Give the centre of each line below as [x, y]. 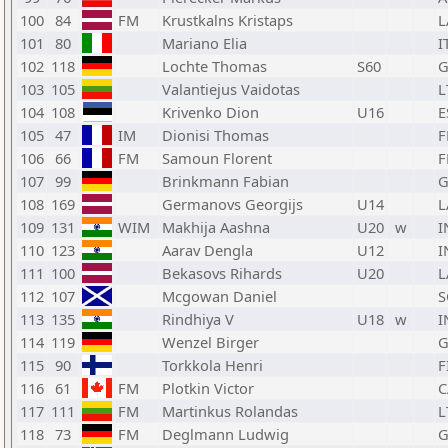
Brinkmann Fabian [225, 181]
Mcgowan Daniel [219, 296]
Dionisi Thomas [215, 135]
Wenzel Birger [210, 342]
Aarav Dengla [207, 250]
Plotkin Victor [208, 388]
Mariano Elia [204, 43]
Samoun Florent [217, 158]
